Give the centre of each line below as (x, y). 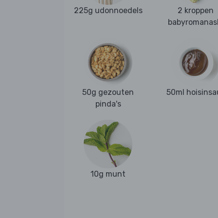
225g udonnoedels (108, 11)
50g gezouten (108, 92)
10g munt (108, 174)
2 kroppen (196, 11)
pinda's (108, 104)
